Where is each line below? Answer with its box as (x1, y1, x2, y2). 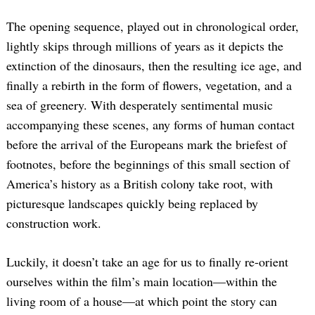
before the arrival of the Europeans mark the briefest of (6, 135, 287, 153)
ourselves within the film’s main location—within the (6, 272, 277, 290)
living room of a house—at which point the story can (6, 292, 277, 309)
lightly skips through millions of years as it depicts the (6, 37, 283, 54)
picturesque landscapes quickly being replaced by (6, 194, 258, 212)
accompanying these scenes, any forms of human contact (6, 115, 295, 133)
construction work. (6, 214, 101, 231)
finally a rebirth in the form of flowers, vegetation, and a (6, 76, 292, 94)
